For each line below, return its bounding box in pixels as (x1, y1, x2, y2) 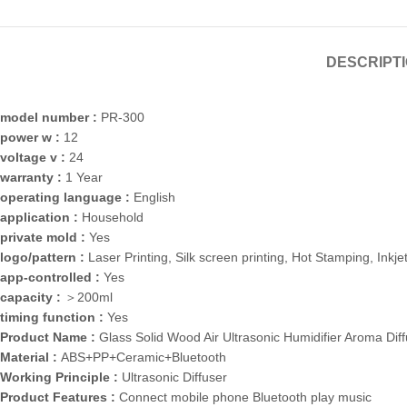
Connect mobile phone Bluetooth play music (119, 390, 372, 405)
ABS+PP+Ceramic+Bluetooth (61, 350, 226, 365)
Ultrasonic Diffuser (122, 370, 227, 385)
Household (82, 210, 144, 225)
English (134, 190, 175, 205)
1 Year (65, 170, 103, 185)
